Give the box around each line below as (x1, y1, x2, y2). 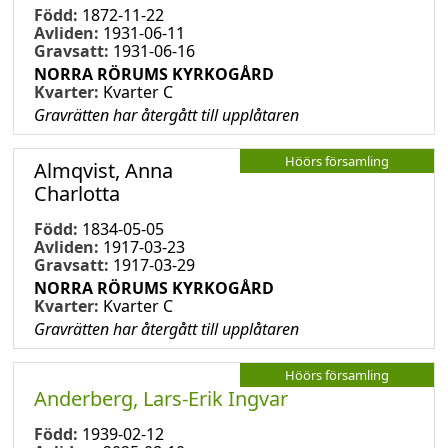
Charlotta (34, 179, 120, 207)
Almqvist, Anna (34, 156, 173, 184)
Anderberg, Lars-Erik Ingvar (34, 384, 288, 412)
